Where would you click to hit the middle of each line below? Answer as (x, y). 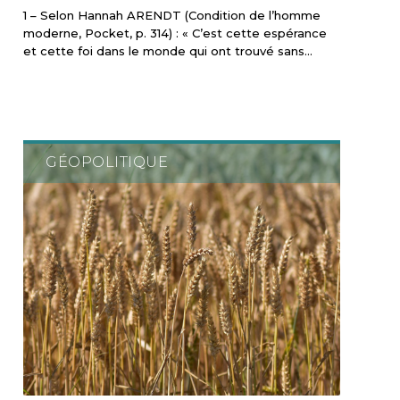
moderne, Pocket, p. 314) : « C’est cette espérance (175, 33)
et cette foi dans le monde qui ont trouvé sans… (168, 50)
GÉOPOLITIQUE (107, 162)
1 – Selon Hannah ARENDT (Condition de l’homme (172, 15)
